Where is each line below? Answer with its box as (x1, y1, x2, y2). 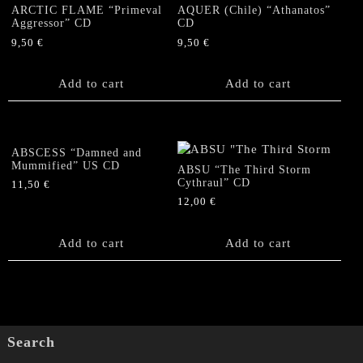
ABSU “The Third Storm (177, 163, 312, 176)
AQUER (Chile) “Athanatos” (177, 3, 331, 16)
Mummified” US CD (11, 159, 120, 172)
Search (6, 334, 55, 351)
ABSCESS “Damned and (11, 146, 142, 159)
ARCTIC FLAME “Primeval (11, 3, 162, 16)
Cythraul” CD (177, 176, 251, 189)
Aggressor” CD (11, 16, 92, 29)
